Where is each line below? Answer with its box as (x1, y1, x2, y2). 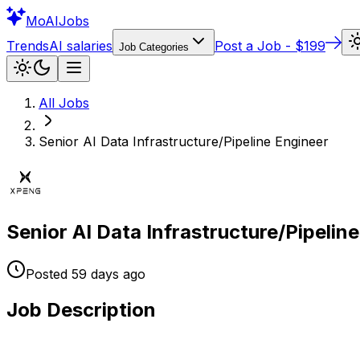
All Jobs (39, 95, 89, 111)
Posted (26, 265, 67, 282)
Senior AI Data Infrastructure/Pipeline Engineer (39, 133, 329, 149)
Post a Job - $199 (215, 38, 325, 54)
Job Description (6, 297, 156, 321)
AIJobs (45, 13, 89, 29)
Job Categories (119, 41, 189, 53)
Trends (6, 38, 49, 54)
